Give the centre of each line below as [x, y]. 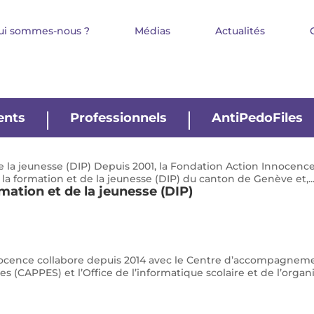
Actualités [240, 31]
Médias [152, 31]
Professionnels [118, 118]
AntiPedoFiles [257, 118]
